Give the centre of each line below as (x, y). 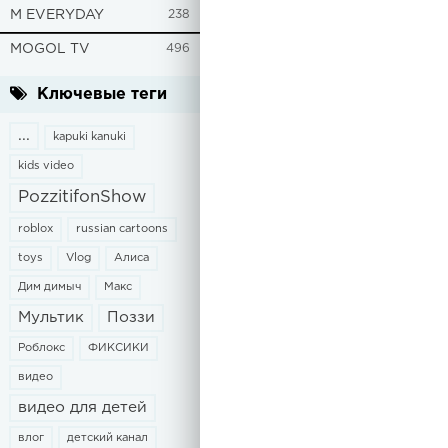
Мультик (51, 317)
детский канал (107, 438)
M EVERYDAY (57, 15)
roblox (35, 229)
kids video (46, 166)
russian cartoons (122, 229)
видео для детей (82, 407)
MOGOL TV (50, 49)
